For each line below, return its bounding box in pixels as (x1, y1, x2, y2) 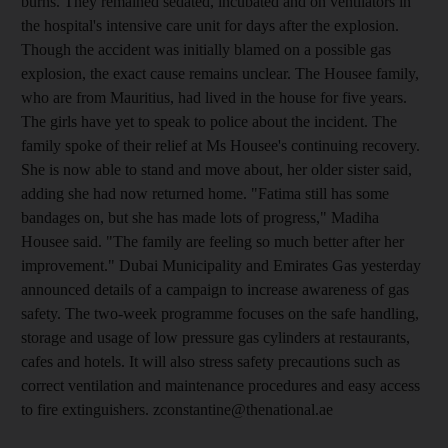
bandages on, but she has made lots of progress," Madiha (21, 209, 379, 226)
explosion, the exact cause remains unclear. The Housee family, (21, 65, 419, 82)
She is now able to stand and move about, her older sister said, (21, 161, 412, 178)
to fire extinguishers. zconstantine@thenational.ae (21, 401, 333, 418)
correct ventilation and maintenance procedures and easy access (21, 377, 420, 394)
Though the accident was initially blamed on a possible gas (21, 41, 391, 58)
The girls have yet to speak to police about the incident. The (21, 113, 397, 130)
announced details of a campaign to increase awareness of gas (21, 281, 409, 298)
